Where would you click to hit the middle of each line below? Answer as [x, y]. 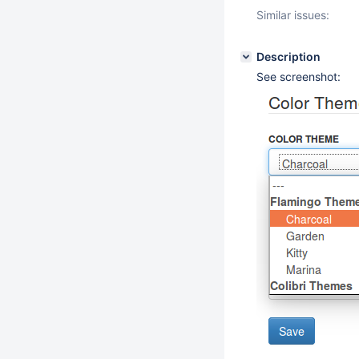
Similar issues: [293, 15]
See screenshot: [298, 77]
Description [288, 56]
